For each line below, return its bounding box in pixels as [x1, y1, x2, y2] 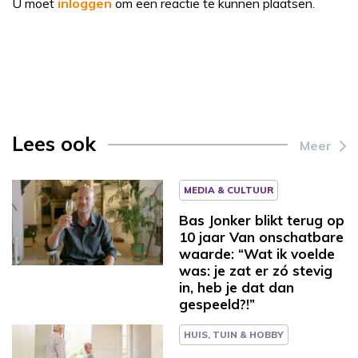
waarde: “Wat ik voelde [179, 245, 335, 262]
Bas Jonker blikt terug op [179, 211, 344, 229]
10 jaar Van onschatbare [179, 228, 344, 245]
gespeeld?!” [179, 295, 255, 312]
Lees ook [12, 130, 96, 156]
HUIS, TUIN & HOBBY [184, 328, 284, 340]
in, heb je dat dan [179, 278, 294, 296]
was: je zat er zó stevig [179, 261, 332, 279]
